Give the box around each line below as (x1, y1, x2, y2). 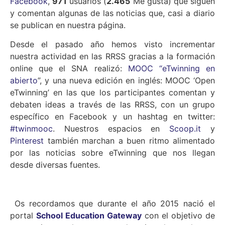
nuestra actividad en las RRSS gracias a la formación (10, 51, 215, 62)
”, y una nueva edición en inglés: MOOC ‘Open (38, 75, 215, 86)
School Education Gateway (36, 210, 142, 221)
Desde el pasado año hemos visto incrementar (10, 39, 215, 50)
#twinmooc (10, 124, 53, 134)
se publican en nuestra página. (10, 20, 126, 31)
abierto (10, 75, 38, 86)
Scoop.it (169, 124, 201, 134)
